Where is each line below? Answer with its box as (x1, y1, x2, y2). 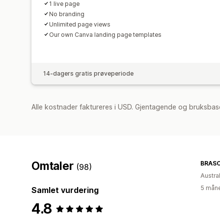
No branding (49, 10, 84, 18)
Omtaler (31, 159, 77, 173)
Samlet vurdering (31, 185, 99, 195)
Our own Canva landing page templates (49, 30, 162, 38)
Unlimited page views (49, 20, 110, 28)
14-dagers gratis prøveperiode (43, 69, 134, 77)
